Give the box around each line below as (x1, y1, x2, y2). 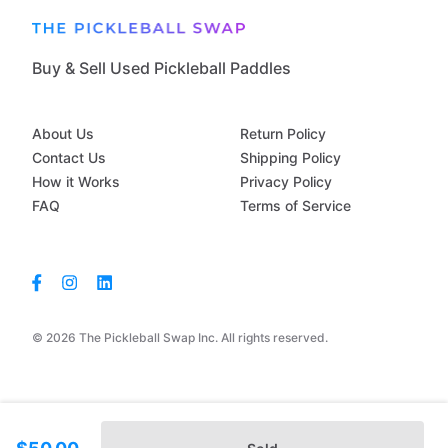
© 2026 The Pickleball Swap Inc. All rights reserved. (32, 330, 328, 346)
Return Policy (240, 125, 326, 143)
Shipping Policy (240, 149, 341, 167)
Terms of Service (240, 197, 351, 215)
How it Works (32, 173, 120, 191)
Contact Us (32, 149, 106, 167)
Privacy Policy (240, 173, 332, 191)
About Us (32, 125, 94, 143)
